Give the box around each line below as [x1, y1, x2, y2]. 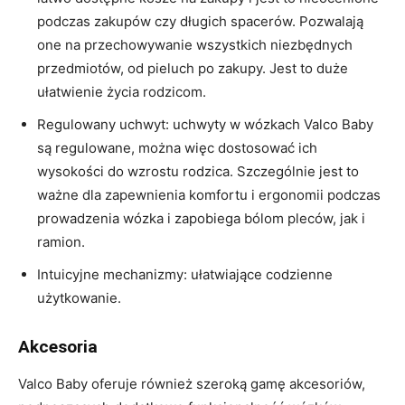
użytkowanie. [37, 288, 121, 306]
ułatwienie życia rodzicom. [37, 82, 206, 100]
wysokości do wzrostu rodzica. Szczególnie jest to [37, 162, 359, 180]
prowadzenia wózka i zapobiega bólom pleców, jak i [37, 209, 365, 227]
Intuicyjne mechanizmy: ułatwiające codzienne [37, 265, 333, 283]
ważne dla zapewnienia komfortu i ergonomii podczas [37, 185, 381, 203]
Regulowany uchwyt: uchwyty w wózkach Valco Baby [37, 115, 373, 133]
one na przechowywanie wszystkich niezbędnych [37, 35, 353, 53]
